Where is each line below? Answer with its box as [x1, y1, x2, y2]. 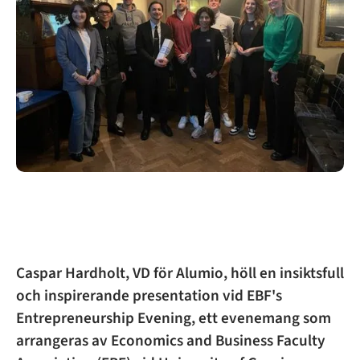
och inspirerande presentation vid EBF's [16, 284, 282, 307]
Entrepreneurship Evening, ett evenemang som [16, 307, 331, 329]
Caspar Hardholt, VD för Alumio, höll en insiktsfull [16, 262, 344, 284]
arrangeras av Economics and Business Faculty [16, 329, 325, 352]
